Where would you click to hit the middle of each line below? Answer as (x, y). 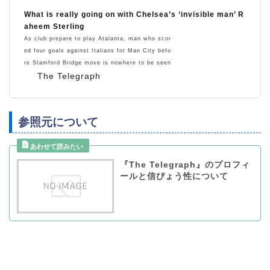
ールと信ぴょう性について (174, 176)
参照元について (58, 122)
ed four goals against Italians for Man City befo (98, 50)
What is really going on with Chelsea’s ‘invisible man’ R (134, 14)
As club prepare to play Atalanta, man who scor (98, 38)
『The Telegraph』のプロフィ (185, 165)
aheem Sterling (54, 26)
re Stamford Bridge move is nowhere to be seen (98, 62)
